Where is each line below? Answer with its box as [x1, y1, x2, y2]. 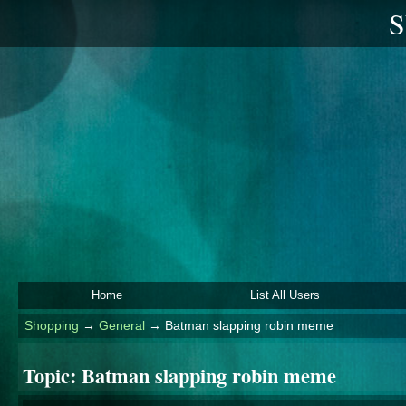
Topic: [23, 360, 82, 391]
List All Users [249, 288, 320, 302]
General [98, 318, 145, 333]
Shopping [24, 318, 79, 333]
